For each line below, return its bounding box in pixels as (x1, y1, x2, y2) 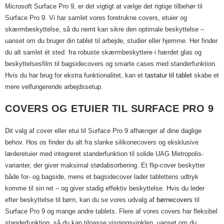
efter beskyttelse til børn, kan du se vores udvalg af (5, 196, 156, 203)
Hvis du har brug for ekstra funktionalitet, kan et (5, 71, 145, 79)
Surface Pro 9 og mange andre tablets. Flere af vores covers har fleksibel (5, 207, 217, 215)
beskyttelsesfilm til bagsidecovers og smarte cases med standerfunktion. (5, 60, 217, 67)
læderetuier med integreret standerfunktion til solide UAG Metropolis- (5, 150, 203, 157)
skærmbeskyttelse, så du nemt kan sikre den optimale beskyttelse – (5, 25, 204, 33)
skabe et (192, 71, 219, 79)
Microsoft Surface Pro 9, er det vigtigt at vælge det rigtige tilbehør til (5, 2, 202, 10)
